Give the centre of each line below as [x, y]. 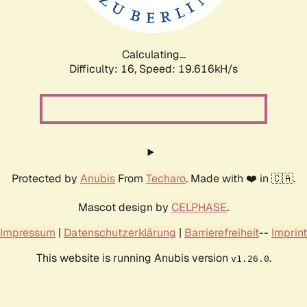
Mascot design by [125, 207]
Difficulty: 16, [104, 69]
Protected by [46, 178]
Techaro [166, 178]
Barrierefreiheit [222, 232]
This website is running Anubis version [133, 258]
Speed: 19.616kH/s [188, 69]
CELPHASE [199, 207]
